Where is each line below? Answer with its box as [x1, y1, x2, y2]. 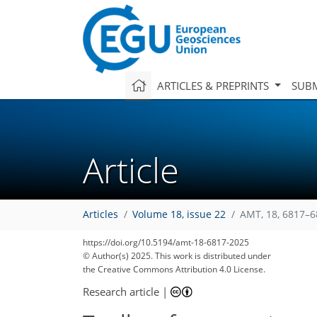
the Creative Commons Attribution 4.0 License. [83, 263, 265, 275]
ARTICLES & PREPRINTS [156, 78, 272, 93]
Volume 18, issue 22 [132, 208, 226, 221]
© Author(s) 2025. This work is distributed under [83, 250, 271, 262]
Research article [83, 284, 159, 299]
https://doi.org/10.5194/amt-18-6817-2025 [83, 236, 249, 248]
